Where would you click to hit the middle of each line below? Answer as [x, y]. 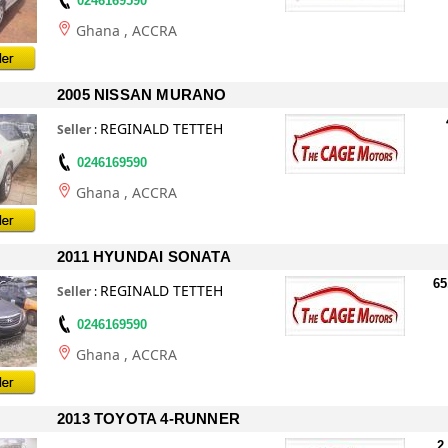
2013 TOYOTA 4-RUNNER [148, 418]
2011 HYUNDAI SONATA [144, 256]
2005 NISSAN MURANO [142, 94]
